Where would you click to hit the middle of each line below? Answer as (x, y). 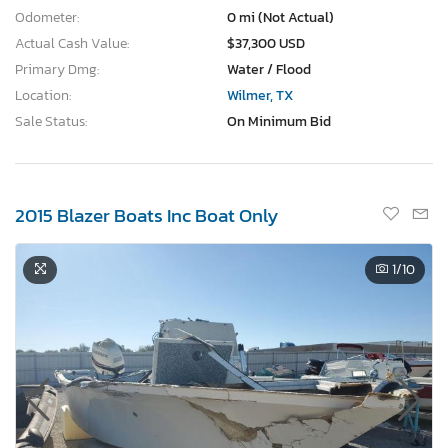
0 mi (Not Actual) (280, 17)
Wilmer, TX (260, 95)
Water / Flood (269, 69)
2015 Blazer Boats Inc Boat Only (146, 215)
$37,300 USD (266, 43)
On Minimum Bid (279, 121)
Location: (43, 95)
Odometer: (47, 17)
